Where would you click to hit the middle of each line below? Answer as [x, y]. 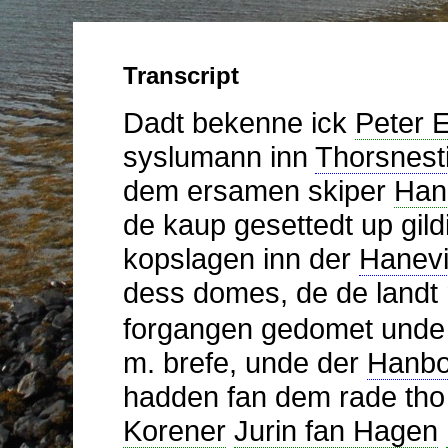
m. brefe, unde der [244, 362]
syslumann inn [218, 156]
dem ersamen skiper [258, 190]
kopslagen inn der [240, 258]
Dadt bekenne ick [238, 122]
